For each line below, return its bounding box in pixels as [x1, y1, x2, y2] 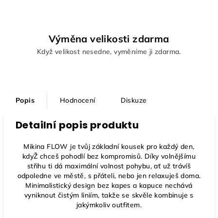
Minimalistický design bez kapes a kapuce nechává [25, 181, 193, 190]
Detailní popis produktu [16, 118, 139, 132]
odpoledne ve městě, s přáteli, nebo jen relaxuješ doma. [17, 171, 201, 180]
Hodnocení [60, 96, 95, 105]
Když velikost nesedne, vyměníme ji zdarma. [37, 47, 181, 56]
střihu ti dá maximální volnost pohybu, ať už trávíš [27, 162, 191, 170]
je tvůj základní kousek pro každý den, [68, 142, 195, 151]
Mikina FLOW [23, 142, 68, 151]
